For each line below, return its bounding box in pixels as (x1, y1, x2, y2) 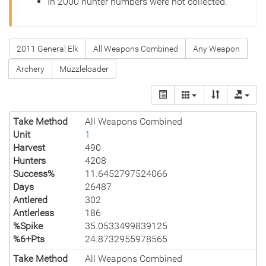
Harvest (13, 142, 45, 153)
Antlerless (13, 207, 54, 218)
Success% (13, 168, 55, 179)
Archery (16, 64, 45, 74)
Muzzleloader (59, 64, 109, 74)
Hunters (13, 155, 46, 166)
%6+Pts (13, 233, 45, 245)
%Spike (13, 220, 43, 232)
